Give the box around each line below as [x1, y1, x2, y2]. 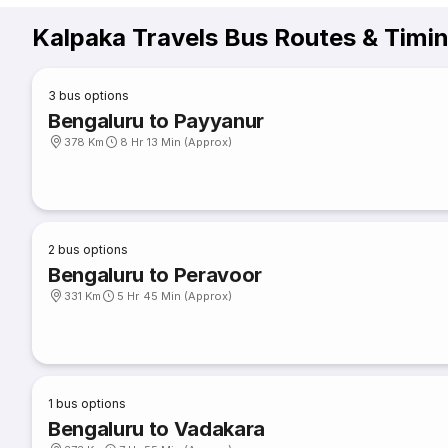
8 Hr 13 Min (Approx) [120, 135, 233, 149]
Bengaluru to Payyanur [48, 109, 265, 133]
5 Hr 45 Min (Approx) [117, 289, 233, 303]
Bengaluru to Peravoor [48, 263, 263, 287]
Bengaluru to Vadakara [48, 417, 266, 441]
